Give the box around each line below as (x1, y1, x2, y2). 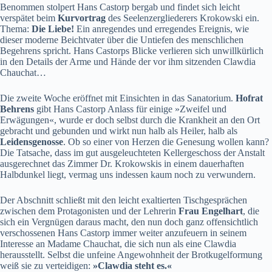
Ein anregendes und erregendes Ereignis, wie (74, 23, 249, 34)
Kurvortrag (58, 12, 106, 23)
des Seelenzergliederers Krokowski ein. (106, 12, 259, 23)
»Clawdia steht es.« (93, 260, 172, 271)
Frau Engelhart (178, 205, 243, 216)
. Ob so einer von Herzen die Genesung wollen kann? (63, 136, 269, 147)
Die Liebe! (32, 23, 74, 34)
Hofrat (236, 92, 263, 103)
